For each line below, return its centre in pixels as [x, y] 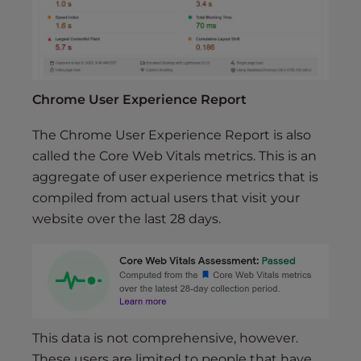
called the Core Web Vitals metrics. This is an [174, 156]
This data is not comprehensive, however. [165, 338]
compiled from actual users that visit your [166, 197]
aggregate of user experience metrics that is [175, 176]
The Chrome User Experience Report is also [172, 135]
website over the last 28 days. [128, 218]
